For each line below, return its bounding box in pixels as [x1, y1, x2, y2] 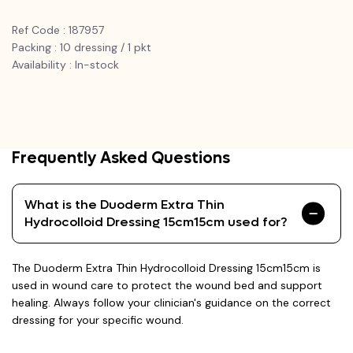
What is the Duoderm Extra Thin [24, 196, 225, 214]
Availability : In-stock [12, 58, 119, 72]
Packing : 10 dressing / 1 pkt [12, 40, 151, 55]
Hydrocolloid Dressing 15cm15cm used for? [24, 214, 287, 231]
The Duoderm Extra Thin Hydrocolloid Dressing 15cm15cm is [12, 261, 321, 276]
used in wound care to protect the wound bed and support [12, 278, 322, 293]
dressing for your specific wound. [12, 313, 184, 328]
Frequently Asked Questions [12, 148, 230, 169]
